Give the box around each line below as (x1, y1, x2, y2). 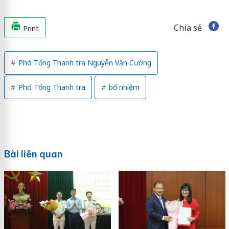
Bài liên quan (4, 148, 63, 160)
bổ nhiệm (106, 82, 140, 92)
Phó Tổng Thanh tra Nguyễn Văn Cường (16, 57, 151, 67)
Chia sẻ (173, 21, 202, 33)
